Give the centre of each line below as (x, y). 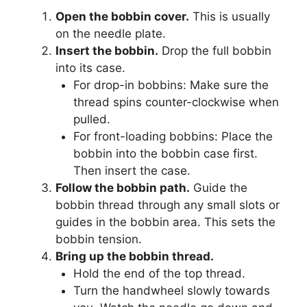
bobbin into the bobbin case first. (165, 153)
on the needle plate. (111, 33)
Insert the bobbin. (107, 50)
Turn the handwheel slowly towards (171, 290)
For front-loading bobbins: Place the (173, 136)
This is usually (230, 16)
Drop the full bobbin (215, 50)
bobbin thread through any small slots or (168, 205)
